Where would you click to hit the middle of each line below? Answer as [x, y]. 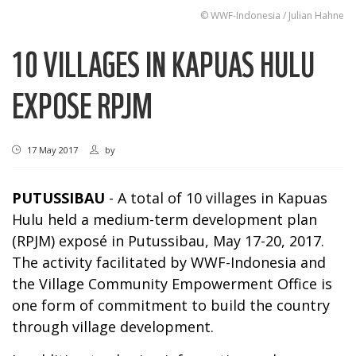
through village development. [113, 326]
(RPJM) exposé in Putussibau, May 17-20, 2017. [168, 240]
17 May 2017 [51, 149]
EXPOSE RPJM [82, 104]
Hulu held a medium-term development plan [164, 219]
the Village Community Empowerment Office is [172, 283]
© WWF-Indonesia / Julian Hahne [272, 15]
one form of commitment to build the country [171, 305]
